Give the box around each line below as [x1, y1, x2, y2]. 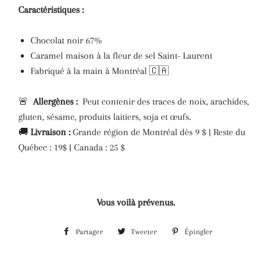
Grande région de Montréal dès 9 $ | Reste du [70, 126, 245, 138]
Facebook [108, 264, 138, 273]
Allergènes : [33, 95, 78, 107]
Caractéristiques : [18, 4, 84, 15]
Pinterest [218, 264, 247, 273]
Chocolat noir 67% [31, 34, 102, 46]
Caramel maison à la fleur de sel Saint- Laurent [31, 50, 212, 61]
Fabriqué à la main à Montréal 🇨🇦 [31, 65, 169, 76]
